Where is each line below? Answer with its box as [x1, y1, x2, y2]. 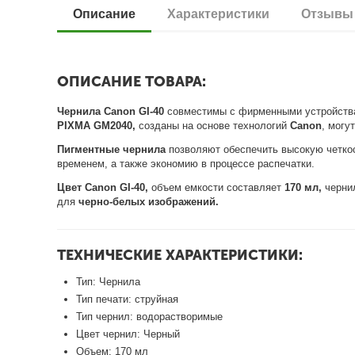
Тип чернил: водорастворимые [76, 310, 223, 323]
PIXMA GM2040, [57, 120, 139, 132]
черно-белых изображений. [78, 196, 219, 208]
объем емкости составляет [148, 181, 285, 193]
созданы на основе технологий [139, 120, 291, 132]
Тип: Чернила [76, 275, 141, 288]
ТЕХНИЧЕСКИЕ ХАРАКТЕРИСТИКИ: [57, 246, 303, 264]
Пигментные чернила [57, 143, 170, 155]
